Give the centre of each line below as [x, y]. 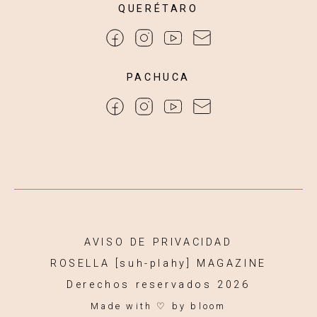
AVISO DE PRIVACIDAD [158, 242]
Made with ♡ [131, 306]
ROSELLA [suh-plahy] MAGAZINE [158, 263]
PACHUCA [158, 77]
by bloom [199, 306]
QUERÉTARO [158, 8]
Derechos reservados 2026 [158, 284]
